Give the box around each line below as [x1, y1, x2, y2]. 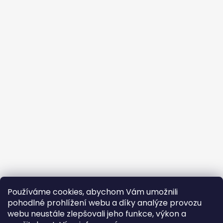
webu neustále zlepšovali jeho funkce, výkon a [7, 208, 186, 220]
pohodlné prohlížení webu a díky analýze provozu [7, 197, 202, 209]
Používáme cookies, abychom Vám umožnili [7, 186, 178, 198]
